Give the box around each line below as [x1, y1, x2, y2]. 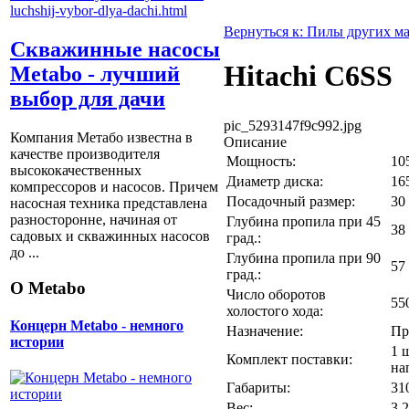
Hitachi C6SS [224, 59, 393, 93]
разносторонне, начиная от [10, 212, 177, 228]
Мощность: [226, 152, 296, 169]
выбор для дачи [10, 87, 165, 111]
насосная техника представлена [10, 195, 207, 212]
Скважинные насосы [10, 37, 220, 62]
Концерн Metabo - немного [10, 318, 184, 334]
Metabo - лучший [10, 62, 180, 87]
